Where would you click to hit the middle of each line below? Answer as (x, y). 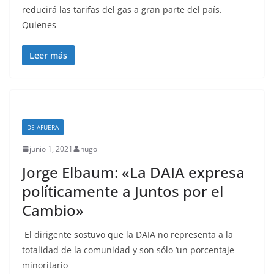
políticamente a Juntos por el (123, 191)
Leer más (48, 55)
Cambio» (53, 210)
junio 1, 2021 (51, 149)
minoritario (45, 265)
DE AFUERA (43, 127)
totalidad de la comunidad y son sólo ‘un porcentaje (128, 250)
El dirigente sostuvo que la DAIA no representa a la (128, 234)
